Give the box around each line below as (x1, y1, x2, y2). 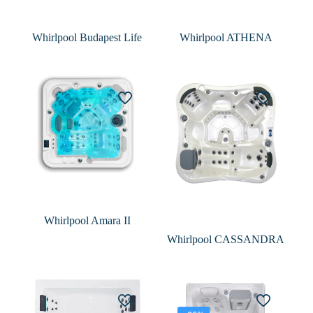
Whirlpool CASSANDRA (167, 233, 285, 246)
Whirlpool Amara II (43, 214, 131, 227)
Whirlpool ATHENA (179, 31, 272, 44)
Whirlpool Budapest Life (32, 31, 143, 44)
